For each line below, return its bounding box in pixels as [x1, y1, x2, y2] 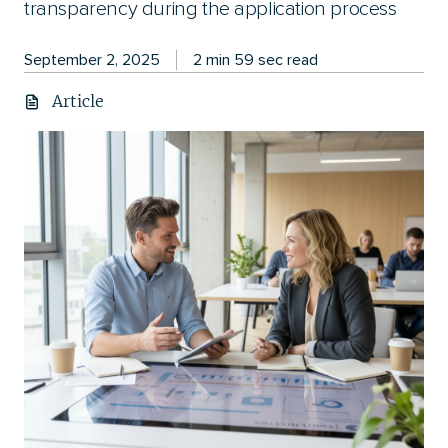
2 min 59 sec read [193, 50, 318, 69]
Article [52, 91, 104, 111]
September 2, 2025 [24, 50, 160, 69]
